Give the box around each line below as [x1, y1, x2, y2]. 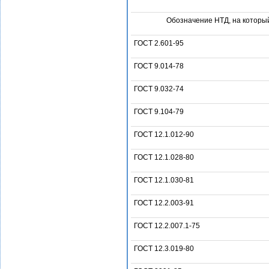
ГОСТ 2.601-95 [134, 39, 184, 47]
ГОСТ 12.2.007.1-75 [134, 222, 200, 230]
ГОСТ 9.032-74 [134, 85, 184, 93]
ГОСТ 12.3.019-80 [134, 244, 194, 253]
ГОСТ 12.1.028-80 [134, 153, 194, 162]
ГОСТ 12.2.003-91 [134, 199, 194, 207]
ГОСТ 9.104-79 [134, 107, 184, 116]
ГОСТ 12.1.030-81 [134, 176, 194, 184]
